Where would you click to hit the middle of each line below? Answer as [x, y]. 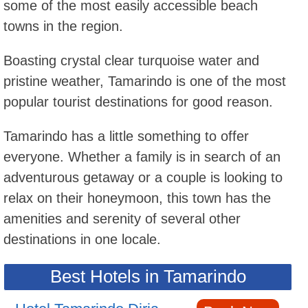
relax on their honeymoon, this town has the [137, 198]
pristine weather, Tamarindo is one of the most [145, 81]
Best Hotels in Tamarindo [148, 277]
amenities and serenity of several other [122, 219]
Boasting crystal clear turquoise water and [131, 61]
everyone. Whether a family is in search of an [142, 157]
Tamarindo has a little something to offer [126, 136]
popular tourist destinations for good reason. [138, 102]
